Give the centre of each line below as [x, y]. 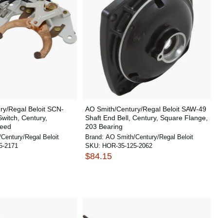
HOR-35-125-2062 [127, 146]
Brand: [95, 137]
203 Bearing [104, 127]
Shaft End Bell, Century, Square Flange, [146, 118]
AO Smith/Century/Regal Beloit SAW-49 [145, 109]
